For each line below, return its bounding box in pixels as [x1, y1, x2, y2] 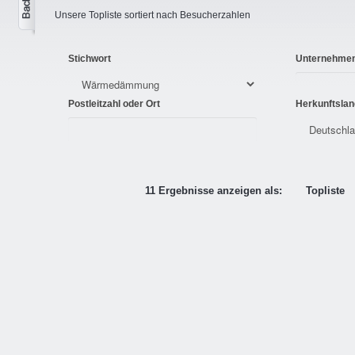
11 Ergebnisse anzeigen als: [145, 185, 282, 197]
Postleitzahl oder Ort [68, 98, 160, 109]
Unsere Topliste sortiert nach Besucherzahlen [55, 10, 250, 21]
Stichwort [68, 53, 111, 64]
